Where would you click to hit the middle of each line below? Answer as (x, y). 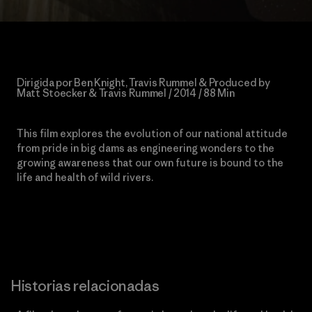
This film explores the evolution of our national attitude (152, 133)
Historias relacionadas (85, 286)
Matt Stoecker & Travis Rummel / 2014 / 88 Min (126, 93)
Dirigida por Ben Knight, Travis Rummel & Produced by (143, 83)
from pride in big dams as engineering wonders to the (146, 148)
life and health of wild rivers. (85, 177)
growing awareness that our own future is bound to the (150, 163)
